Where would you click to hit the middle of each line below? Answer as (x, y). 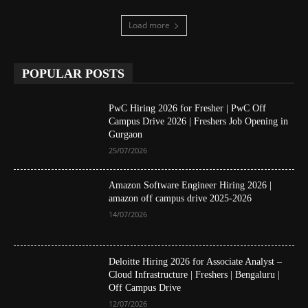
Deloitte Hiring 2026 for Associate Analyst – (196, 262)
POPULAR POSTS (73, 73)
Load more (149, 25)
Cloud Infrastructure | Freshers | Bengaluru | (195, 275)
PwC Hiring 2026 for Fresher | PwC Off (188, 108)
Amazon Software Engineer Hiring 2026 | (190, 185)
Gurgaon (126, 134)
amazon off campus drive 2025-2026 (180, 198)
